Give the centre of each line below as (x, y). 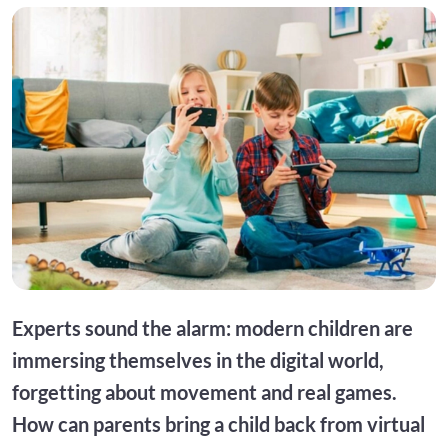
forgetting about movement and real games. (204, 391)
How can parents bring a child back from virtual (218, 423)
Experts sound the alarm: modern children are (212, 327)
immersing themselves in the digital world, (198, 359)
